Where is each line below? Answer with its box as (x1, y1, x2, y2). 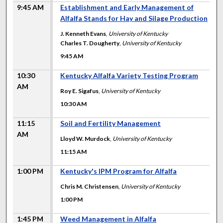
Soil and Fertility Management (60, 118, 161, 127)
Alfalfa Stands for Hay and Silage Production (60, 13, 208, 22)
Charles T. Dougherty (60, 39, 120, 47)
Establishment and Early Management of (60, 2, 194, 11)
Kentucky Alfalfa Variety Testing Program (60, 71, 199, 80)
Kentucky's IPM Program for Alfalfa (60, 166, 177, 175)
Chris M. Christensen (60, 182, 119, 190)
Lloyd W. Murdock (60, 134, 111, 142)
